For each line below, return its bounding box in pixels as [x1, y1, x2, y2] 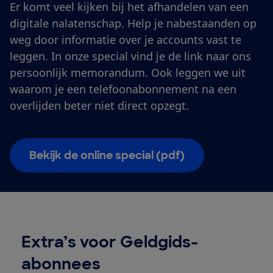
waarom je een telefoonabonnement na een [10, 81, 236, 96]
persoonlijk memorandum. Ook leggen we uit [10, 65, 246, 80]
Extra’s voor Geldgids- [21, 231, 198, 252]
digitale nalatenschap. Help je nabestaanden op [10, 15, 257, 30]
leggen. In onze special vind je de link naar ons [10, 48, 251, 63]
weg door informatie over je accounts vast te [10, 32, 241, 47]
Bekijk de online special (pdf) [29, 147, 185, 163]
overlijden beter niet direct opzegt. [10, 97, 189, 113]
